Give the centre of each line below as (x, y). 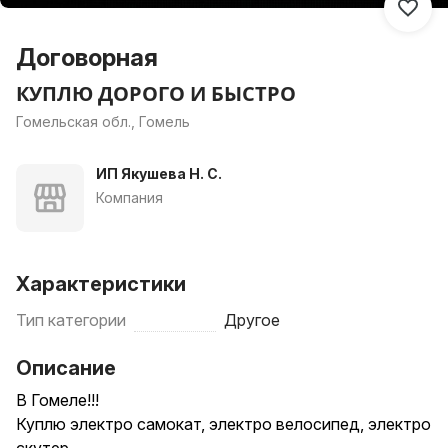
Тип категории (71, 320)
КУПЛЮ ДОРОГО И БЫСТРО (156, 93)
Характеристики (101, 284)
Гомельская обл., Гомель (103, 121)
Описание (66, 368)
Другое (252, 320)
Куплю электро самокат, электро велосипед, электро (223, 424)
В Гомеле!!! (57, 400)
